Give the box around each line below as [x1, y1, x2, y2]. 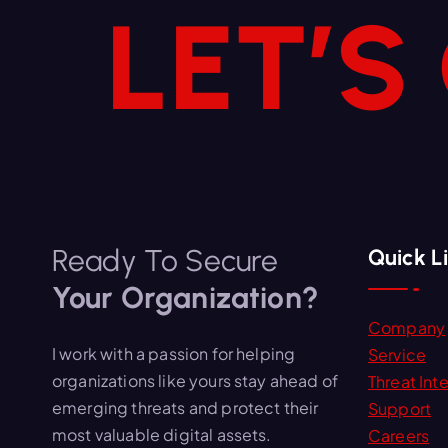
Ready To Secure [52, 242, 279, 280]
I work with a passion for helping [52, 343, 296, 365]
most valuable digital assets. [52, 424, 272, 446]
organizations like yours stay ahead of [52, 370, 339, 392]
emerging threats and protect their [52, 397, 319, 419]
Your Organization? [52, 279, 319, 317]
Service [368, 344, 427, 366]
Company [368, 317, 446, 339]
